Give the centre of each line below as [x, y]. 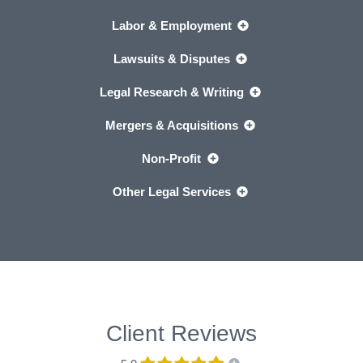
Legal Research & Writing [173, 92]
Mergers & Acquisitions [173, 125]
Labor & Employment [173, 25]
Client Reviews [181, 333]
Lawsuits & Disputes [173, 58]
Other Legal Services [173, 191]
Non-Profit [173, 158]
